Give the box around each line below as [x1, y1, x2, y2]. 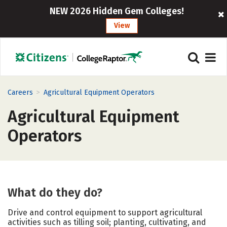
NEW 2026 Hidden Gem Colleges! [50, 6, 184, 17]
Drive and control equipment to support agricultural [8, 208, 202, 217]
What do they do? [8, 185, 102, 200]
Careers [8, 88, 33, 97]
